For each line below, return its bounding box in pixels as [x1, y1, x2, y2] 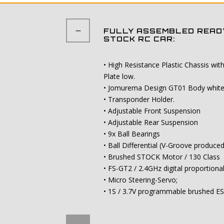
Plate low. [103, 71, 135, 81]
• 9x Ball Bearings [103, 129, 160, 139]
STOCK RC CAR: [103, 34, 175, 43]
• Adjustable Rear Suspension [103, 117, 198, 127]
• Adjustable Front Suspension [103, 106, 200, 116]
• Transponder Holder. [103, 94, 174, 104]
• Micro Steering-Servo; [103, 175, 177, 185]
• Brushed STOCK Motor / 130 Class [103, 152, 220, 162]
